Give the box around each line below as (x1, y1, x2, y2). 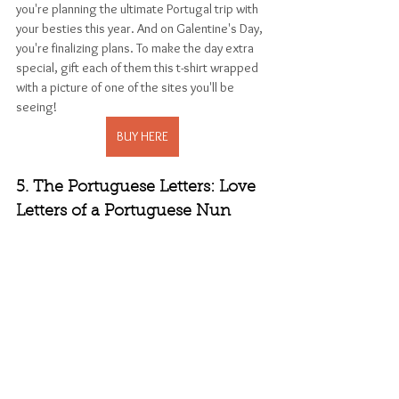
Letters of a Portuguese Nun (16, 203, 231, 220)
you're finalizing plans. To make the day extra (16, 39, 256, 56)
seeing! (16, 98, 57, 115)
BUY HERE (117, 127, 168, 144)
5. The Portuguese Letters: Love (16, 179, 260, 196)
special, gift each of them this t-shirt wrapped (16, 59, 261, 76)
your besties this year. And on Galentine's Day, (16, 20, 265, 37)
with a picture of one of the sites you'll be (16, 78, 237, 95)
